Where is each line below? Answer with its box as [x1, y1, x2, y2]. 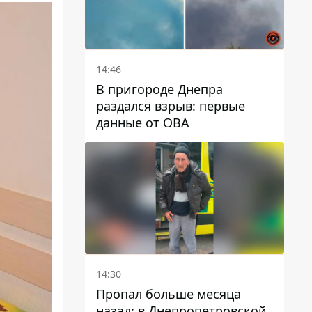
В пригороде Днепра [96, 80, 223, 97]
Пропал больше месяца [96, 285, 241, 302]
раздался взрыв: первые [96, 97, 245, 114]
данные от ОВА [96, 114, 189, 131]
